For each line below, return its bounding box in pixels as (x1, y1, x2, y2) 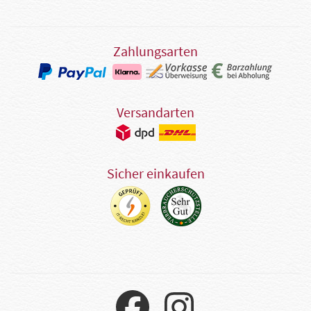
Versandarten (117, 103, 194, 121)
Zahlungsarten (113, 42, 198, 60)
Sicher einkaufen (106, 165, 205, 183)
